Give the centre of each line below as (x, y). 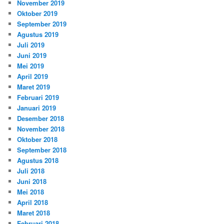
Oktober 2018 (37, 139)
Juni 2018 (32, 181)
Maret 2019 (34, 86)
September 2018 (42, 149)
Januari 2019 (37, 107)
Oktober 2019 (37, 13)
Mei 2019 (31, 65)
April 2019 (33, 76)
